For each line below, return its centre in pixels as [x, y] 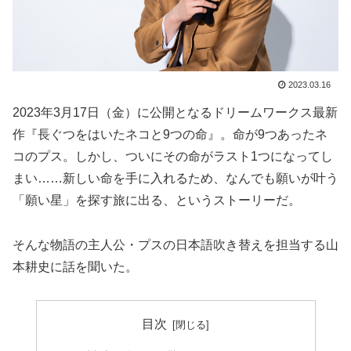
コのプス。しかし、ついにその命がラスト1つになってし [173, 156]
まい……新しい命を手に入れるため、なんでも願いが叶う [175, 178]
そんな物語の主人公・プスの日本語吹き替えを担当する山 [175, 244]
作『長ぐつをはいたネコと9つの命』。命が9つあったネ [170, 134]
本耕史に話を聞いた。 [75, 266]
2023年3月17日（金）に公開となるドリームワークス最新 [175, 112]
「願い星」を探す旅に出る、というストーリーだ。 [157, 200]
